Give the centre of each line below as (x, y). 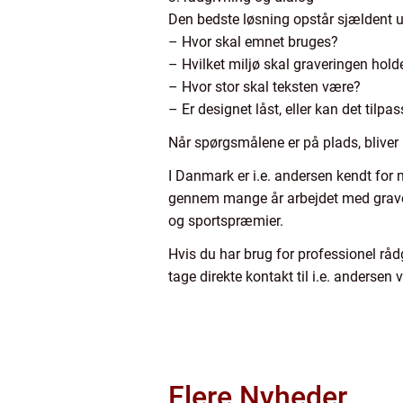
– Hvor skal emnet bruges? (253, 42)
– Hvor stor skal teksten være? (264, 87)
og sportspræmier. (226, 221)
